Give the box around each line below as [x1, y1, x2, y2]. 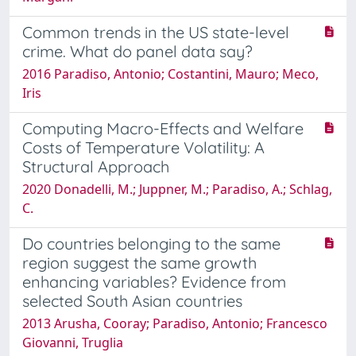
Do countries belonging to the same [22, 233, 281, 253]
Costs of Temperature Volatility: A [22, 137, 265, 157]
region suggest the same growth [22, 252, 257, 273]
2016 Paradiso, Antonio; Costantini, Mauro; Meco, [22, 64, 319, 83]
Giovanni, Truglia [22, 333, 123, 351]
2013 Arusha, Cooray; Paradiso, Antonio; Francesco [22, 314, 327, 332]
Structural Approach [22, 156, 169, 176]
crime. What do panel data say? [22, 41, 253, 61]
